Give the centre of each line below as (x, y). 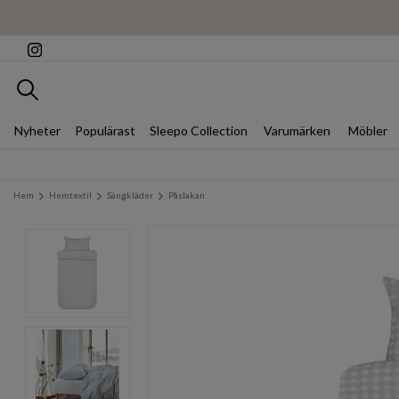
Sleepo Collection (199, 130)
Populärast (105, 130)
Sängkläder (130, 195)
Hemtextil (70, 195)
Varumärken (297, 130)
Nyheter (37, 130)
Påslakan (187, 195)
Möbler (368, 130)
